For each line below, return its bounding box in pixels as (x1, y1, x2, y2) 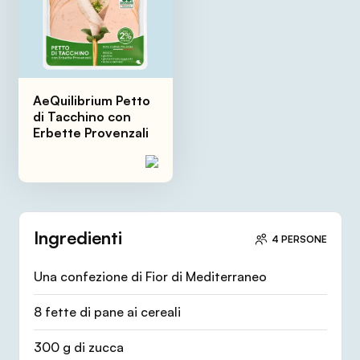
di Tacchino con (32, 108, 131, 125)
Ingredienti (33, 227, 122, 249)
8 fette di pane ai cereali (33, 303, 181, 320)
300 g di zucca (33, 338, 124, 355)
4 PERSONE (271, 233, 327, 246)
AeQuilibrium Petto (32, 92, 150, 109)
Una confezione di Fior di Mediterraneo (33, 268, 267, 284)
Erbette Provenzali (32, 125, 149, 141)
